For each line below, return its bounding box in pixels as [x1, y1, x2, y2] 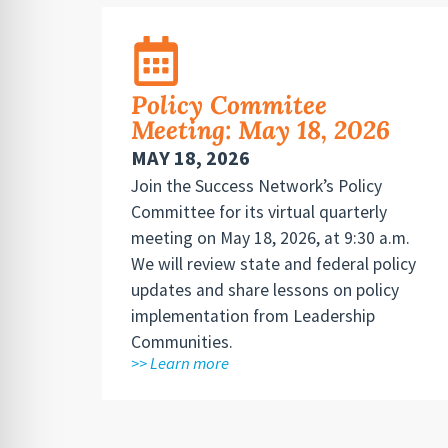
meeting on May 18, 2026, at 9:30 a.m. [130, 226, 410, 249]
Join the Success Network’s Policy [130, 174, 382, 197]
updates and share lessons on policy [130, 278, 399, 301]
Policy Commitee [130, 88, 327, 121]
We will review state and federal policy [130, 252, 416, 275]
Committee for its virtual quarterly [130, 200, 387, 223]
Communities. [130, 330, 233, 353]
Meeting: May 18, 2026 [130, 113, 390, 146]
